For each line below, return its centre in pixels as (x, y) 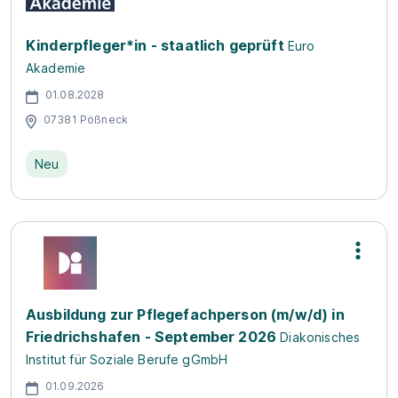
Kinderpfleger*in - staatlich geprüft (155, 45)
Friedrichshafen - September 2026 (151, 336)
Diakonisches (320, 337)
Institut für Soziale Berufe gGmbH (127, 359)
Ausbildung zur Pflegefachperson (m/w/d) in (185, 314)
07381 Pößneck (86, 120)
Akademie (56, 68)
